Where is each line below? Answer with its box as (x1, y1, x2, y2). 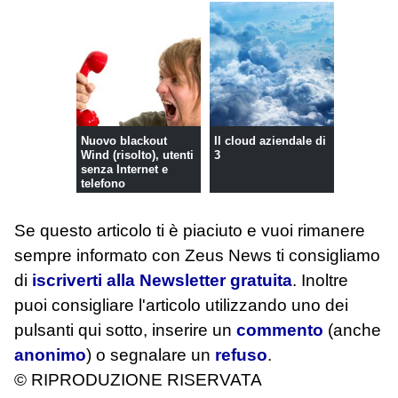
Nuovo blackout (80, 133, 167, 147)
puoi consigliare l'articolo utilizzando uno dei (14, 296, 348, 315)
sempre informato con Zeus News (14, 246, 276, 266)
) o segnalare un (86, 346, 215, 365)
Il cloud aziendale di (213, 133, 326, 147)
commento (236, 321, 323, 340)
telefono (80, 176, 125, 190)
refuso (215, 346, 267, 365)
